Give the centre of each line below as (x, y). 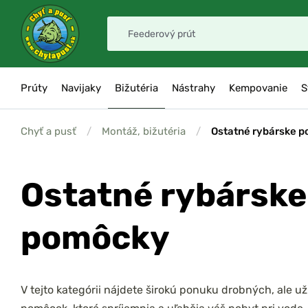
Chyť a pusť (48, 131)
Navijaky (81, 88)
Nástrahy (194, 88)
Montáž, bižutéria (144, 131)
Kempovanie (258, 88)
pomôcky (95, 238)
